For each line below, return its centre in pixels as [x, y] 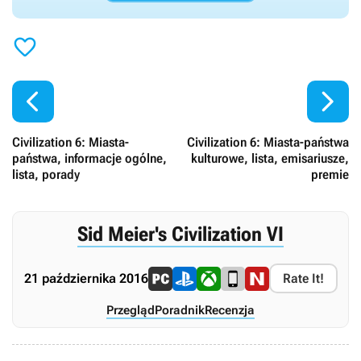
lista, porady [46, 174]
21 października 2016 [86, 278]
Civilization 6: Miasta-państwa [268, 142]
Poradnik [180, 310]
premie [330, 174]
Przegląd [131, 310]
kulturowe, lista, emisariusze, [270, 158]
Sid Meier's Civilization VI [180, 234]
